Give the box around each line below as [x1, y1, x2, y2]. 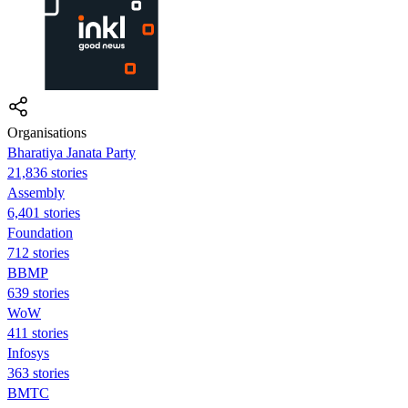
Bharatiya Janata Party [7, 144, 136, 160]
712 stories [7, 244, 69, 260]
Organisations [7, 124, 87, 140]
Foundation [7, 224, 73, 240]
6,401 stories [7, 204, 80, 220]
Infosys [7, 344, 49, 361]
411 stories [7, 324, 68, 341]
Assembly [7, 184, 65, 200]
